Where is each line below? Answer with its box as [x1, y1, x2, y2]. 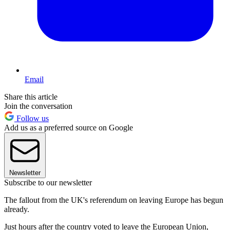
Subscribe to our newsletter [4, 178, 92, 187]
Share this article [4, 92, 57, 101]
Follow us [14, 113, 49, 123]
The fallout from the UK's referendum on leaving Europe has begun [4, 195, 223, 204]
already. [4, 204, 29, 214]
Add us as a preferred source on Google [4, 123, 133, 132]
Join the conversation [4, 101, 72, 110]
